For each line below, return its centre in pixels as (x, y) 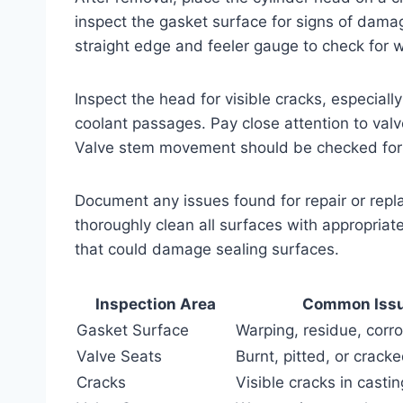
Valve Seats (119, 356)
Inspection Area (155, 304)
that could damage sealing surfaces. (207, 249)
